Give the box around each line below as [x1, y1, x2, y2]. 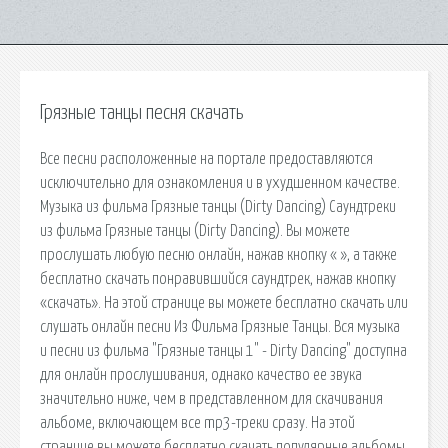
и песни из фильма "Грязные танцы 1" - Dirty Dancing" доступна [40, 342, 407, 359]
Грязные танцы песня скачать [40, 103, 243, 123]
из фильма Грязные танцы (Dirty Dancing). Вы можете [40, 222, 350, 239]
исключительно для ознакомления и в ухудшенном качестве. [40, 174, 400, 191]
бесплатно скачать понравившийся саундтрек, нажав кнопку [40, 270, 396, 287]
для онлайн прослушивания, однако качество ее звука [40, 366, 362, 383]
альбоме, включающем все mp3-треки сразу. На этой [40, 414, 355, 431]
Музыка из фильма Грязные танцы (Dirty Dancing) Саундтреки [40, 198, 396, 215]
